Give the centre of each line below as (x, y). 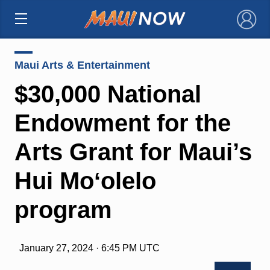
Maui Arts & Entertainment (82, 65)
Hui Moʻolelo (85, 181)
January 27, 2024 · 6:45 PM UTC (89, 248)
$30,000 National (108, 94)
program (63, 209)
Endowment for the (122, 123)
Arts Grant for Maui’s (133, 152)
